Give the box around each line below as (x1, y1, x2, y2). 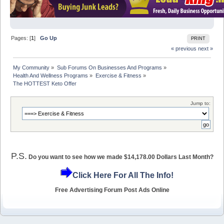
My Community (13, 64, 50, 71)
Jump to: (190, 100, 210, 106)
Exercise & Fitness (95, 72, 141, 79)
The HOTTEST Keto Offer (13, 80, 77, 87)
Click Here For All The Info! (72, 171, 173, 180)
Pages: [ (11, 35, 31, 41)
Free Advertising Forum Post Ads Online (54, 186, 169, 193)
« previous (170, 45, 196, 52)
